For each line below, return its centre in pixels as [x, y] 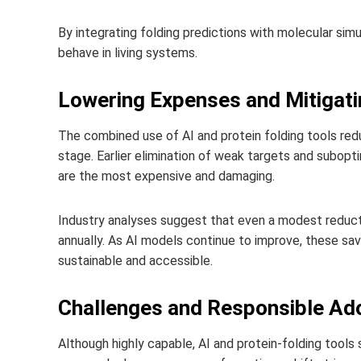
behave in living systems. [128, 53]
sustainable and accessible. [135, 261]
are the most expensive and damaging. [166, 176]
